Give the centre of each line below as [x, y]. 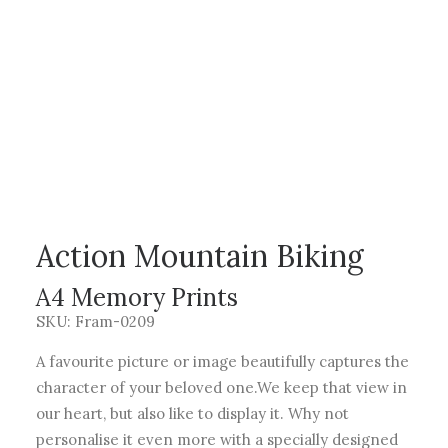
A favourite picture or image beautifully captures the [222, 361]
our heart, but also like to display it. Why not [192, 413]
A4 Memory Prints [137, 297]
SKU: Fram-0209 [95, 321]
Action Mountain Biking [200, 256]
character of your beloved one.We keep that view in [221, 387]
